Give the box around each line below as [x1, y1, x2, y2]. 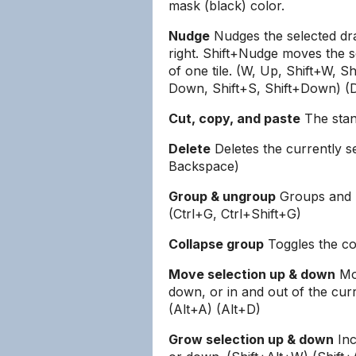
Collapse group [168, 236, 264, 252]
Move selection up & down [168, 266, 335, 282]
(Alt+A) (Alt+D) [168, 301, 261, 317]
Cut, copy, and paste [168, 110, 300, 126]
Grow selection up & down [168, 331, 334, 347]
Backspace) [168, 158, 239, 174]
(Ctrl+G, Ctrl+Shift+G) [168, 206, 301, 222]
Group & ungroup [168, 188, 276, 204]
